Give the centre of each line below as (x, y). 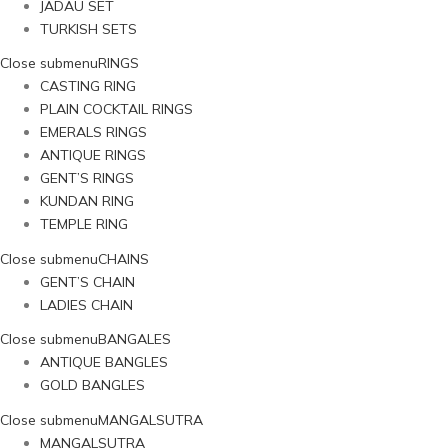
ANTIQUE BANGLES (104, 362)
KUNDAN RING (87, 201)
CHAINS (123, 258)
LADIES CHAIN (86, 304)
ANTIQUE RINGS (93, 155)
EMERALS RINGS (93, 132)
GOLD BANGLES (92, 385)
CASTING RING (88, 86)
